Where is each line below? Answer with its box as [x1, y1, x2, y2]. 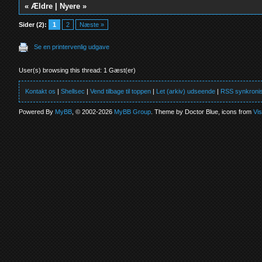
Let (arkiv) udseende [156, 88, 216, 95]
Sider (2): [19, 21, 47, 28]
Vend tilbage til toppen [90, 88, 151, 95]
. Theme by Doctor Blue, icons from [151, 108, 254, 115]
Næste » [80, 21, 105, 28]
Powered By [19, 108, 56, 115]
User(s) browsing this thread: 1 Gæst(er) [19, 67, 136, 74]
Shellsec [61, 88, 85, 95]
